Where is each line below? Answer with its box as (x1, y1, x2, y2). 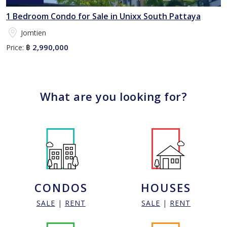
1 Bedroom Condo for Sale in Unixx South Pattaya (6, 10, 201, 22)
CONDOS (34, 180, 88, 196)
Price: (6, 42, 24, 52)
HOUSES (141, 180, 192, 196)
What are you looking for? (40, 89, 187, 104)
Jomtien (21, 27, 46, 37)
